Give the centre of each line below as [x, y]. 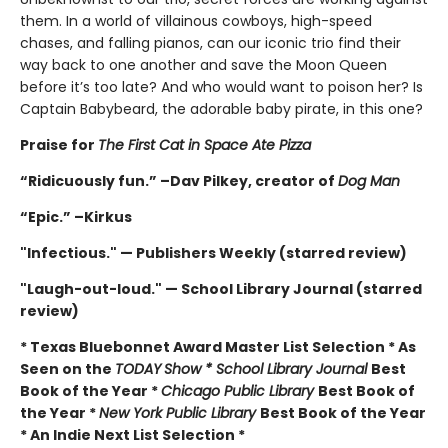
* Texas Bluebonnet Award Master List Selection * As [218, 346]
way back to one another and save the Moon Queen [203, 64]
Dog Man [369, 180]
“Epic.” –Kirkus [76, 216]
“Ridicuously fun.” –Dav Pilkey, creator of [179, 180]
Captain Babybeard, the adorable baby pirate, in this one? [223, 108]
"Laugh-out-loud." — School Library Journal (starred [221, 288]
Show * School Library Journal [267, 368]
